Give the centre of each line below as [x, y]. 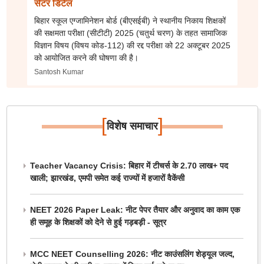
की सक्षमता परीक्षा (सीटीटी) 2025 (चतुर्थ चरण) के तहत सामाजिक [130, 33]
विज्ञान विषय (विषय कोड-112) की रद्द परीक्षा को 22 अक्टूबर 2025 [132, 45]
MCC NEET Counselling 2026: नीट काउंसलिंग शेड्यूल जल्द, [132, 254]
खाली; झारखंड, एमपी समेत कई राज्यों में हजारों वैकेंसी [107, 178]
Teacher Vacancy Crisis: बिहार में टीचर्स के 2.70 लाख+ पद [129, 166]
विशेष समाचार [132, 126]
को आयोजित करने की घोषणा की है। [86, 58]
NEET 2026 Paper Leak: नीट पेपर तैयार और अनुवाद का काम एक [135, 210]
